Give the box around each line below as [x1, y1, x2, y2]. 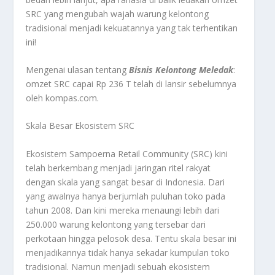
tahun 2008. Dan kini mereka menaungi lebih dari [26, 204, 220, 216]
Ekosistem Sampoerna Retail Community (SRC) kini [26, 147, 228, 160]
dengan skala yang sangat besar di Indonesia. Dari [26, 176, 225, 188]
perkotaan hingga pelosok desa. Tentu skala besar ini [26, 232, 237, 244]
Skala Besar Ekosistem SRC [26, 120, 135, 132]
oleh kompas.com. [26, 91, 99, 104]
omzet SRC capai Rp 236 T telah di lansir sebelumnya [26, 77, 237, 90]
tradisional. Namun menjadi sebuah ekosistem [26, 260, 211, 273]
